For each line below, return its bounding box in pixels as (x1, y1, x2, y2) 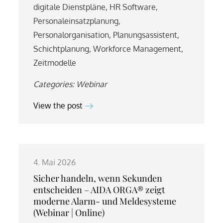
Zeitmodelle (33, 57, 77, 68)
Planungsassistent (113, 29, 178, 40)
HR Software (110, 1, 156, 12)
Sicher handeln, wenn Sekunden (33, 172, 163, 184)
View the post (33, 100, 83, 111)
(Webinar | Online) (33, 206, 105, 219)
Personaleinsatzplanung (33, 15, 119, 26)
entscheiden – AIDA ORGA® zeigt (33, 183, 165, 196)
